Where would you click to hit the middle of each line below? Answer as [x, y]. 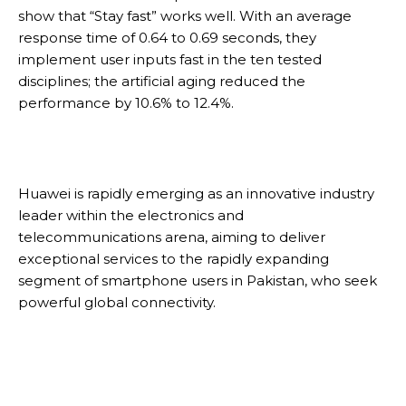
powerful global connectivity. [117, 302]
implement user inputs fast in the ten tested [170, 59]
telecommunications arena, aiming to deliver [172, 237]
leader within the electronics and [131, 215]
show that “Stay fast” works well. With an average [185, 15]
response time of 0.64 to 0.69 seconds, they [167, 37]
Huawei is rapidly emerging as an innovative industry [196, 193]
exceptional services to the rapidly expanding [174, 258]
